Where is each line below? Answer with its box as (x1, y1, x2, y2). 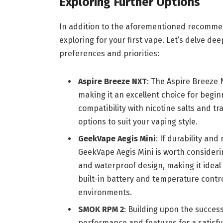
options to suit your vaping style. (78, 116, 198, 126)
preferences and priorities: (59, 49, 159, 59)
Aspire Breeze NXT (78, 76, 147, 86)
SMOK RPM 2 (78, 204, 124, 214)
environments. (78, 187, 132, 197)
